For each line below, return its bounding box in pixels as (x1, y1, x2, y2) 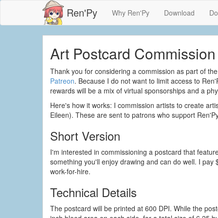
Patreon (50, 76, 74, 86)
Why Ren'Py (112, 8, 149, 18)
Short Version (50, 127, 120, 144)
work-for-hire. (50, 166, 91, 176)
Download (164, 8, 195, 18)
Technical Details (50, 183, 137, 200)
